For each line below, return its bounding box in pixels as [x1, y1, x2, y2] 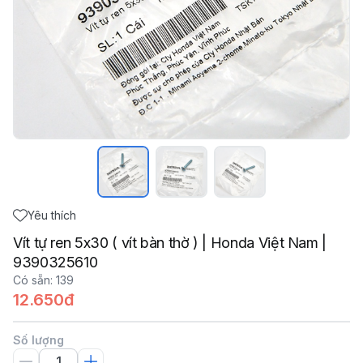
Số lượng [13, 333, 64, 347]
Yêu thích [28, 208, 76, 222]
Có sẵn [13, 273, 50, 287]
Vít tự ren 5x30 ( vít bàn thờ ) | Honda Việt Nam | [13, 234, 327, 251]
